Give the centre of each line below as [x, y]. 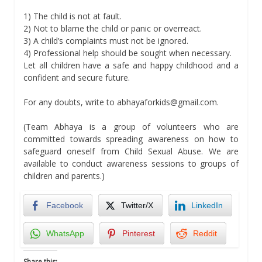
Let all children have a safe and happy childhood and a [131, 65]
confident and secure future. [77, 77]
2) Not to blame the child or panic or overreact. [113, 28]
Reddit [205, 233]
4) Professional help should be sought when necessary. [127, 53]
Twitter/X [137, 205]
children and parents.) [64, 175]
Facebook [65, 205]
